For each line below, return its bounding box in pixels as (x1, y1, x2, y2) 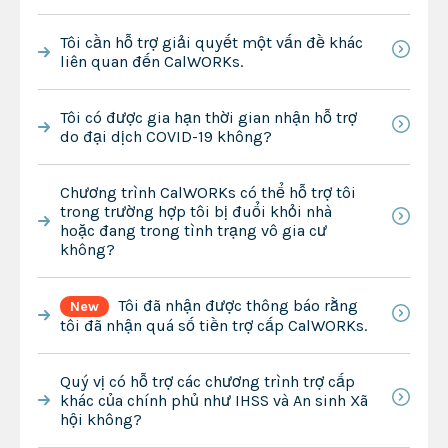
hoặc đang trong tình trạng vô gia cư (59, 220, 327, 240)
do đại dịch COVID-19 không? (59, 126, 272, 146)
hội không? (59, 409, 142, 429)
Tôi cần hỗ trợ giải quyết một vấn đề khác (59, 32, 363, 52)
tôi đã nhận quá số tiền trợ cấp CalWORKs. (59, 315, 367, 335)
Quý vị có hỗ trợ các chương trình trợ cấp (59, 371, 355, 391)
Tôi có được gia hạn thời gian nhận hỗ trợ (59, 107, 357, 127)
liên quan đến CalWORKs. (59, 51, 243, 71)
